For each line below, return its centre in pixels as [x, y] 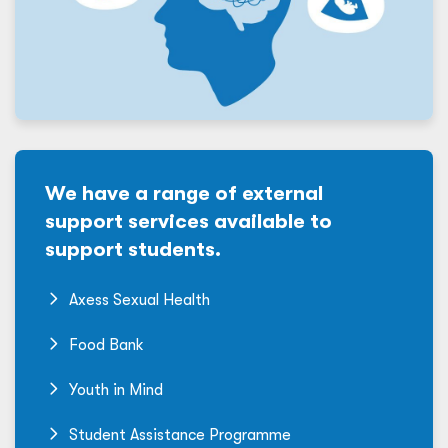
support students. [133, 249]
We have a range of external [184, 193]
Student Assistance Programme [180, 434]
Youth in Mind [116, 389]
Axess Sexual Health [139, 299]
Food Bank [106, 344]
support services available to [188, 221]
